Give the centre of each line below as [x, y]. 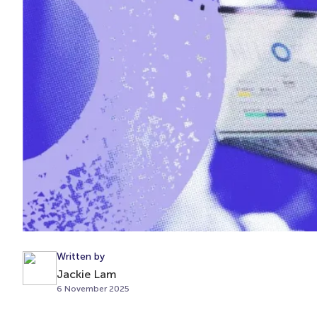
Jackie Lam [87, 274]
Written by [81, 256]
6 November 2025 [93, 288]
